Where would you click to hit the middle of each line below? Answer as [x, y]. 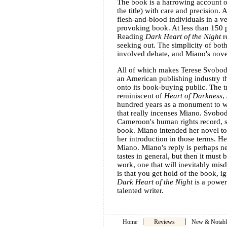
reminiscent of [141, 96]
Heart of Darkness [193, 96]
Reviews [164, 222]
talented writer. [140, 191]
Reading [131, 36]
